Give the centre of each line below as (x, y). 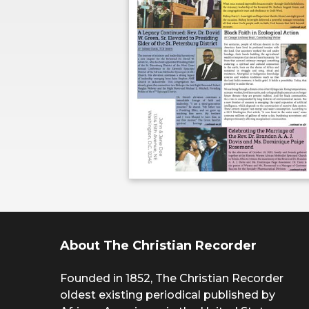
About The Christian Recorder (158, 245)
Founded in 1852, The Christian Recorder (172, 278)
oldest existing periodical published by (168, 295)
